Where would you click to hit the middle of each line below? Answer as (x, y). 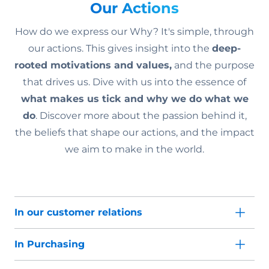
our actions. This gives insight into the (120, 49)
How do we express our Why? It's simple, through (134, 32)
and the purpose (213, 65)
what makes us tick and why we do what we (134, 99)
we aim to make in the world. (134, 150)
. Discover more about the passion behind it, (141, 116)
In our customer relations (78, 213)
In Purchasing (50, 244)
